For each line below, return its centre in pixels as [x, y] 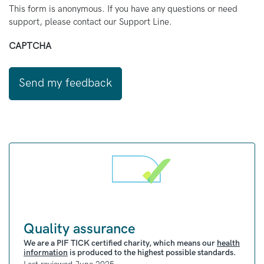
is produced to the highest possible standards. [152, 252]
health [228, 243]
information [46, 252]
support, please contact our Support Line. [90, 22]
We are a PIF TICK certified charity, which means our [120, 243]
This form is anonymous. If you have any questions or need [123, 9]
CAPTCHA [30, 46]
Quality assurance [80, 229]
